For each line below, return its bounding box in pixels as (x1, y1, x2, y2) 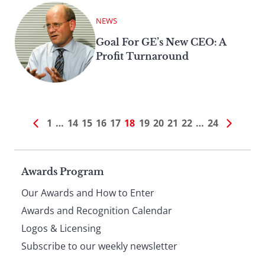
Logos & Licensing (21, 221, 101, 235)
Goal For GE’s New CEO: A (96, 35, 226, 48)
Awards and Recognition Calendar (21, 203, 172, 217)
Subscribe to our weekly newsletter (21, 239, 177, 253)
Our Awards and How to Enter (21, 186, 154, 199)
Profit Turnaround (96, 50, 189, 62)
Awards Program (21, 165, 104, 177)
